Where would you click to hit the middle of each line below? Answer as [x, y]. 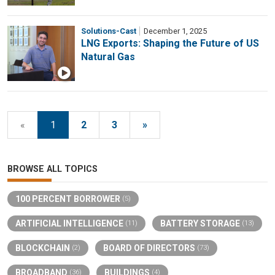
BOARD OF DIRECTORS [150, 248]
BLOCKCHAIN [44, 248]
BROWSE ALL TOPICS [52, 169]
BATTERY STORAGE [201, 224]
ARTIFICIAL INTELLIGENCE [70, 224]
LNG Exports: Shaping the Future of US [170, 44]
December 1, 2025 [175, 31]
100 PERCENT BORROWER [69, 199]
